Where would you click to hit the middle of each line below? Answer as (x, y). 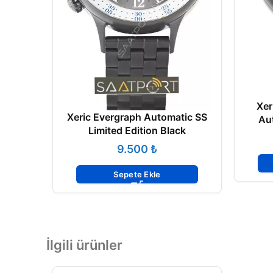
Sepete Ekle (137, 175)
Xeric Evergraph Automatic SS (137, 117)
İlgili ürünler (84, 245)
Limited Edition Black (137, 131)
